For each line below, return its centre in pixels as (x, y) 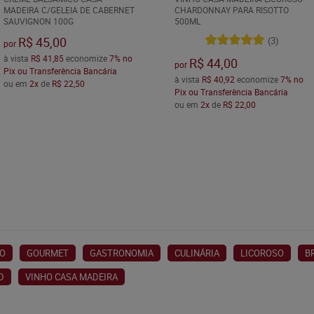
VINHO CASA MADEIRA (71, 277)
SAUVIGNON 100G (38, 21)
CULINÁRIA (197, 253)
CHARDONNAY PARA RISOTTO (231, 10)
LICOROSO (262, 253)
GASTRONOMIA (122, 253)
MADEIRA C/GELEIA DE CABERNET (69, 10)
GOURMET (48, 253)
